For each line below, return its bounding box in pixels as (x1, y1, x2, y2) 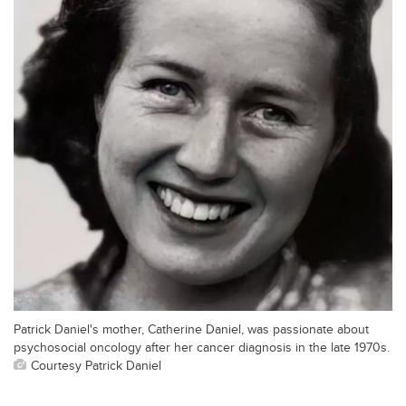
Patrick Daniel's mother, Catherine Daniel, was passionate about (14, 319, 369, 339)
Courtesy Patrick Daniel (31, 355, 161, 375)
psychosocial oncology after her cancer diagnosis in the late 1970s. (14, 337, 390, 357)
